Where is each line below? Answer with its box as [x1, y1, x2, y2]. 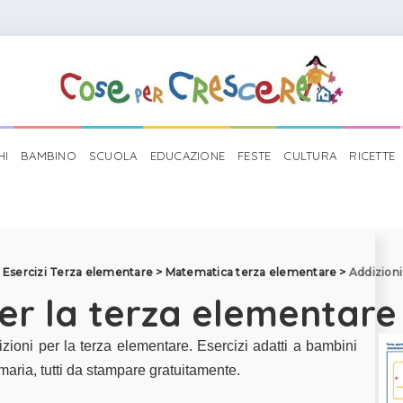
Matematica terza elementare [165, 265, 337, 279]
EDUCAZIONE [149, 148, 226, 163]
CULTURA [283, 148, 337, 163]
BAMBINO [21, 148, 76, 163]
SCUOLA [88, 148, 138, 163]
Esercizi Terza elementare [3, 265, 154, 279]
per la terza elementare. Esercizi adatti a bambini [33, 338, 358, 354]
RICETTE [349, 148, 396, 163]
